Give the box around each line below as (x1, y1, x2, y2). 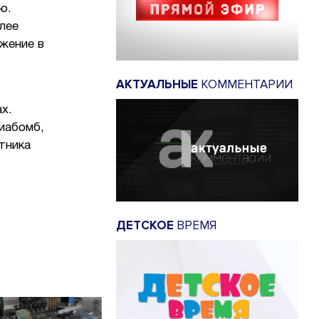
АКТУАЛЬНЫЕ (116, 77, 198, 93)
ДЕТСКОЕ (116, 217, 174, 233)
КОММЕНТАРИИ (198, 77, 293, 93)
